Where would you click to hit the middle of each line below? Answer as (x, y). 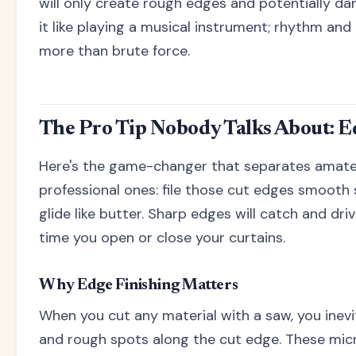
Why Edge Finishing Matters (139, 286)
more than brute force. (114, 51)
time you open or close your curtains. (162, 238)
